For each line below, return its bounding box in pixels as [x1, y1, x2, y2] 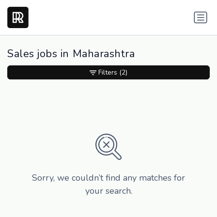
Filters [98, 68, 117, 77]
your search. [85, 185, 132, 197]
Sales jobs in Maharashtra [7, 46, 135, 62]
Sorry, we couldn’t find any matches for [32, 172, 185, 184]
